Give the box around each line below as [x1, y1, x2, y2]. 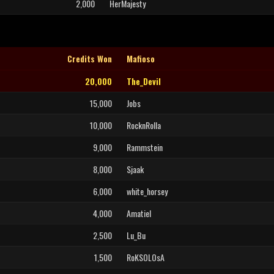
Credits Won [67, 52, 112, 65]
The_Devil [127, 75, 161, 87]
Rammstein [127, 141, 163, 154]
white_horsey [127, 185, 168, 198]
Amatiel [127, 207, 151, 220]
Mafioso [127, 52, 155, 65]
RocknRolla [127, 119, 161, 131]
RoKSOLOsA [127, 251, 165, 264]
